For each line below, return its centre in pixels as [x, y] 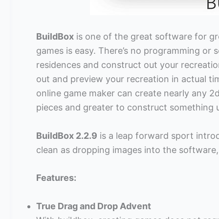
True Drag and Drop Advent [94, 206]
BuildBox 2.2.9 [67, 135]
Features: [56, 178]
